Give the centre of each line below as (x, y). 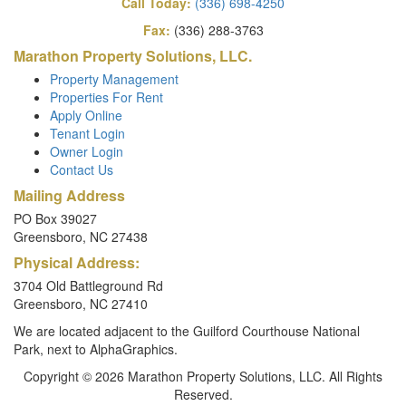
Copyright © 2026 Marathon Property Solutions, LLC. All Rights (203, 377)
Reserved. (203, 395)
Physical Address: (77, 263)
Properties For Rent (106, 97)
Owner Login (87, 152)
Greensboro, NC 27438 (81, 237)
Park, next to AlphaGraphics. (96, 349)
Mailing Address (69, 196)
